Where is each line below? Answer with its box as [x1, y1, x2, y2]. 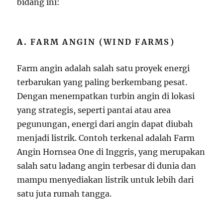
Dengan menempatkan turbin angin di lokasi [17, 91, 195, 101]
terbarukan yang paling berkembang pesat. [17, 77, 188, 87]
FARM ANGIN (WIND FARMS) [30, 36, 175, 47]
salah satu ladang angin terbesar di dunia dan [17, 160, 197, 171]
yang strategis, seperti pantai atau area [17, 105, 171, 115]
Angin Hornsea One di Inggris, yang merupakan [17, 146, 206, 157]
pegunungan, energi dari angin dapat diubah [17, 118, 194, 129]
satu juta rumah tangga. [17, 188, 112, 199]
